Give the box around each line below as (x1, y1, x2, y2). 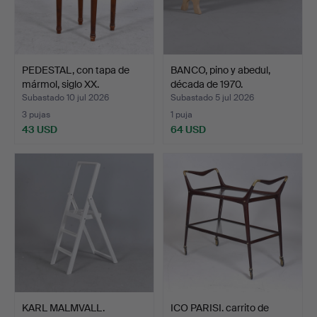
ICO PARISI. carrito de (171, 301, 269, 314)
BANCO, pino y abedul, (171, 63, 270, 76)
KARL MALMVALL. (22, 301, 105, 314)
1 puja (171, 108, 192, 120)
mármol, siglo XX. (22, 77, 99, 91)
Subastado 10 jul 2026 (22, 91, 109, 103)
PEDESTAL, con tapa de (22, 63, 129, 76)
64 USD (171, 122, 206, 136)
